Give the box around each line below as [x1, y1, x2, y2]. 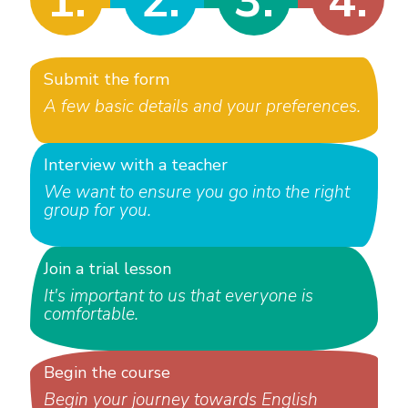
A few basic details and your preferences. [43, 95, 361, 119]
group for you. [43, 199, 156, 223]
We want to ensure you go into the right [43, 180, 350, 205]
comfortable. [43, 302, 138, 327]
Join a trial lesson [43, 258, 171, 280]
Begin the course [43, 362, 170, 384]
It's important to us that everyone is [43, 284, 313, 309]
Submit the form [43, 68, 169, 91]
